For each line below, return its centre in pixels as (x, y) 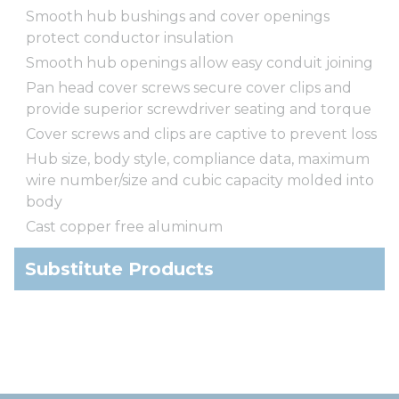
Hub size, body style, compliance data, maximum (198, 159)
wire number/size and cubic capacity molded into (200, 180)
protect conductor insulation (130, 37)
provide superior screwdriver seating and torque (199, 109)
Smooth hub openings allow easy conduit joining (199, 62)
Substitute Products (119, 269)
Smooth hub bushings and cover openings (178, 16)
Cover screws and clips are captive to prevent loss (201, 134)
